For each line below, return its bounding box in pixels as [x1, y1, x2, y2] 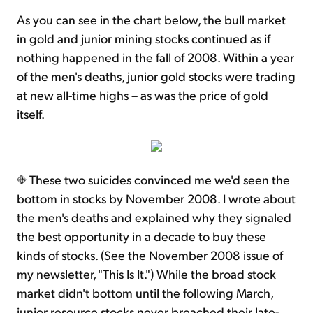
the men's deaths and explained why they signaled [17, 209, 291, 226]
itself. [17, 105, 45, 122]
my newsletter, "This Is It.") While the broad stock [17, 265, 276, 282]
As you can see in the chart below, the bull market [17, 11, 286, 28]
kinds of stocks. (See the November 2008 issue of [17, 247, 283, 263]
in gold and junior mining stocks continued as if [17, 30, 270, 47]
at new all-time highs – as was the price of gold [17, 87, 268, 103]
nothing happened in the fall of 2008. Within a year [17, 49, 294, 66]
